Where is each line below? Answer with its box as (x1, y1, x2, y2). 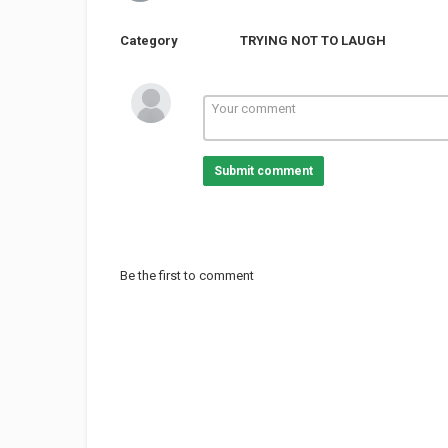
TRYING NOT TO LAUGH (240, 33, 386, 48)
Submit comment (213, 164, 313, 178)
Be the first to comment (120, 268, 254, 283)
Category (120, 33, 178, 48)
